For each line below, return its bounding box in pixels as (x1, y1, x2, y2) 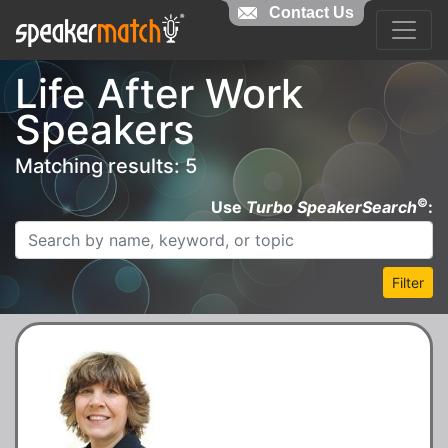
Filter (392, 273, 424, 291)
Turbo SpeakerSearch (246, 196, 417, 217)
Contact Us (268, 4, 354, 21)
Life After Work (15, 68, 303, 118)
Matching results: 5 (15, 153, 197, 178)
